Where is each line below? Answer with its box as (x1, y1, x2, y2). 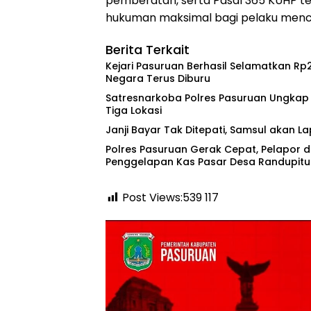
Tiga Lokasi (106, 103, 162, 118)
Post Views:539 (122, 190, 202, 206)
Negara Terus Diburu (106, 72, 210, 86)
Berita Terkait (106, 41, 190, 59)
